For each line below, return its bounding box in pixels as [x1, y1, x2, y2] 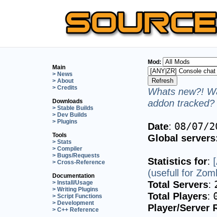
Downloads [52, 97, 83, 105]
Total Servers [148, 178, 208, 190]
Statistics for [148, 155, 207, 167]
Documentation [52, 172, 94, 179]
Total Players [148, 190, 207, 201]
